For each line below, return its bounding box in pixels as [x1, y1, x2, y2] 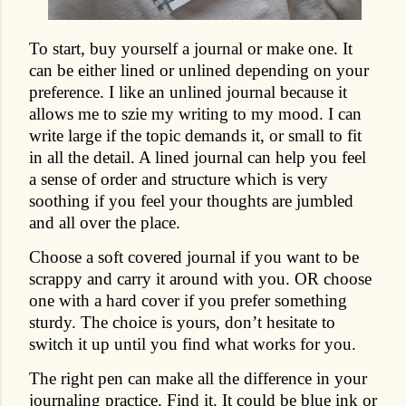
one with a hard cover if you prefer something [29, 290, 347, 310]
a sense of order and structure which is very [29, 169, 328, 188]
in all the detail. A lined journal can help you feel [29, 147, 366, 167]
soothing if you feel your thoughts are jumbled [29, 190, 353, 210]
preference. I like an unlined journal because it [29, 82, 347, 101]
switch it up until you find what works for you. [29, 333, 356, 353]
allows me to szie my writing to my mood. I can [29, 103, 362, 123]
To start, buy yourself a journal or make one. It [29, 38, 353, 58]
